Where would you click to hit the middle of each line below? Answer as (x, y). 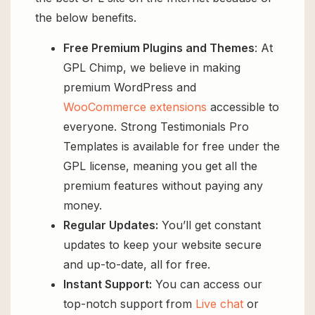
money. (83, 205)
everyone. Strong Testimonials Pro (156, 126)
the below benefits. (86, 18)
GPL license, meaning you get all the (160, 166)
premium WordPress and (130, 87)
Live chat (219, 303)
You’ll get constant (210, 225)
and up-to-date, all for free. (137, 264)
